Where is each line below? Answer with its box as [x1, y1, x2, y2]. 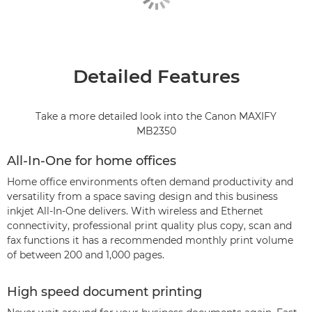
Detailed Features [72, 65, 240, 88]
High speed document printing [7, 283, 202, 299]
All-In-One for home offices [7, 153, 176, 169]
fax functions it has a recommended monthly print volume [7, 233, 293, 247]
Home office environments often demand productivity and [7, 175, 293, 188]
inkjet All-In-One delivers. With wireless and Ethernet [7, 204, 263, 217]
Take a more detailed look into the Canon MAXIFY [36, 109, 276, 123]
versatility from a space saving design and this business [7, 189, 278, 203]
